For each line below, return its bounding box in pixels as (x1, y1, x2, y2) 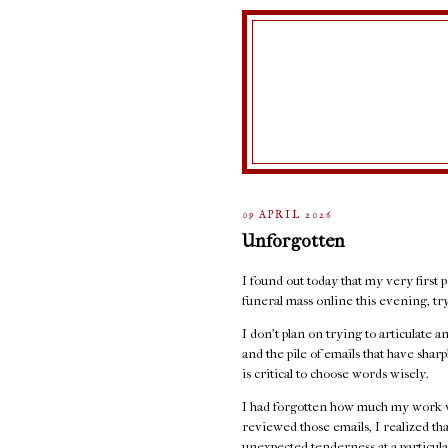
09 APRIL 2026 (242, 208, 333, 222)
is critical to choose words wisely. (242, 366, 432, 382)
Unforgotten (242, 230, 345, 253)
